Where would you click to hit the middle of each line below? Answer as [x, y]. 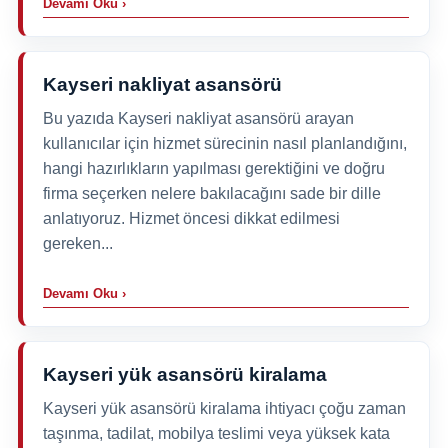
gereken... [77, 243]
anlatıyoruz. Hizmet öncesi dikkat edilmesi [191, 218]
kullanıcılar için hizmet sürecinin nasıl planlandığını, [224, 143]
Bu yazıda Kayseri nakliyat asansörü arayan [198, 118]
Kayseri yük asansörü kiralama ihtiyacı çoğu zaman [224, 408]
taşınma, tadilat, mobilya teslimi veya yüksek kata [216, 433]
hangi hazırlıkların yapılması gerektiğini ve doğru [213, 168]
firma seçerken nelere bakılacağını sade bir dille [211, 193]
